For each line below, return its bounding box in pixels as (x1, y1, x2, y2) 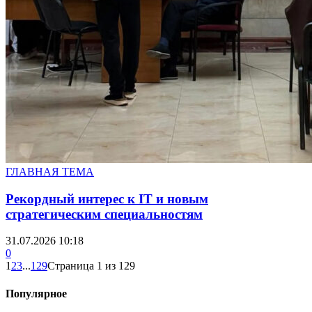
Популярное (6, 287, 67, 299)
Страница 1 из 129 (47, 260, 135, 272)
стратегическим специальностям (6, 206, 203, 221)
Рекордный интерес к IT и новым (6, 191, 208, 206)
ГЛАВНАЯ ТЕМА (6, 165, 94, 178)
